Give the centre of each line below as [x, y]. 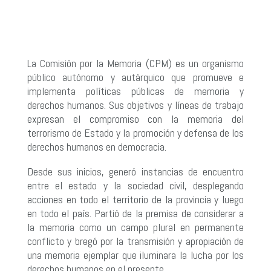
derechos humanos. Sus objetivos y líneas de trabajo [135, 105]
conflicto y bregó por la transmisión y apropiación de [135, 241]
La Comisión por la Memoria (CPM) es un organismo [135, 63]
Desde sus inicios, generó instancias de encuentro [135, 171]
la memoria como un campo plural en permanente [135, 227]
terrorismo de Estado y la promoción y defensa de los [135, 132]
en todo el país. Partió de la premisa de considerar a [135, 213]
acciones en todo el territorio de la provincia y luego [135, 199]
